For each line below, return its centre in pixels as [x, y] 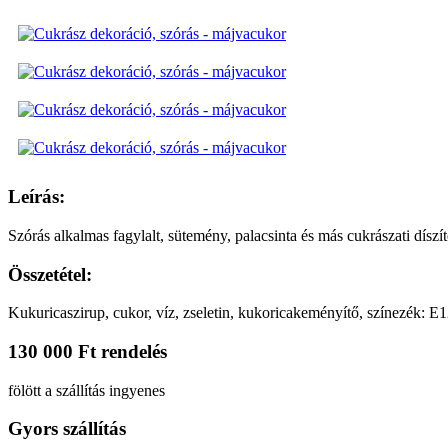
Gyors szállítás [67, 429]
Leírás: [36, 197]
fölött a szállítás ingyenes [86, 390]
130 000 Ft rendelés [87, 351]
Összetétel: [50, 274]
